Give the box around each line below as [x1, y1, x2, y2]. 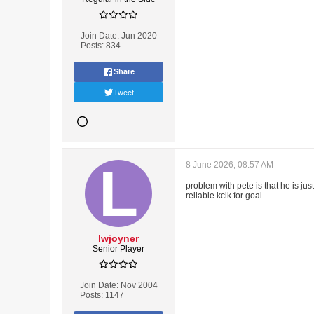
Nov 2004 [120, 280, 158, 290]
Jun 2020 [121, 31, 157, 41]
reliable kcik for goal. [186, 191, 264, 200]
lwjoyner [98, 233, 139, 244]
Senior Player [93, 244, 144, 254]
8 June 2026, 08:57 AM [186, 160, 273, 170]
